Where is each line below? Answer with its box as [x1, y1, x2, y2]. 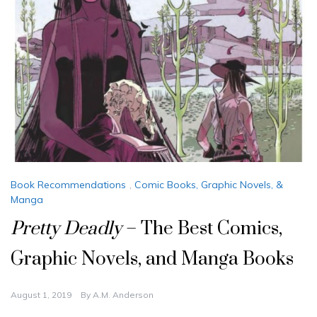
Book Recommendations [11, 178, 126, 191]
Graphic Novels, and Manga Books [11, 248, 294, 272]
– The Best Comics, [122, 217, 282, 241]
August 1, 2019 [11, 289, 71, 301]
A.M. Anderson [93, 289, 154, 301]
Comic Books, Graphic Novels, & [134, 178, 283, 191]
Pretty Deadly [11, 217, 122, 241]
